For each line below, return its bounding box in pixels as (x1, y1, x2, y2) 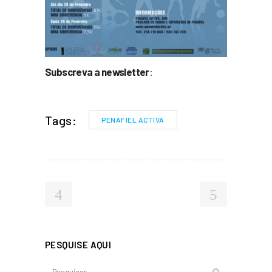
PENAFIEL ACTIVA (101, 115, 165, 124)
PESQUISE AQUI (45, 239, 112, 250)
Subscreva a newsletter (45, 65, 149, 78)
